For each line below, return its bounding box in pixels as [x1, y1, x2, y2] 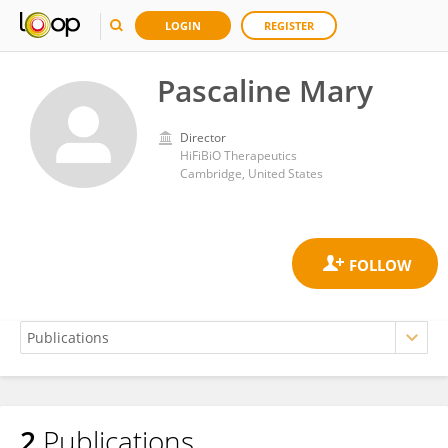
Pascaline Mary [157, 70, 373, 111]
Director [180, 129, 226, 146]
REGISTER [264, 18, 314, 33]
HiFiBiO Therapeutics [180, 147, 297, 164]
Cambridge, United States [180, 165, 323, 182]
